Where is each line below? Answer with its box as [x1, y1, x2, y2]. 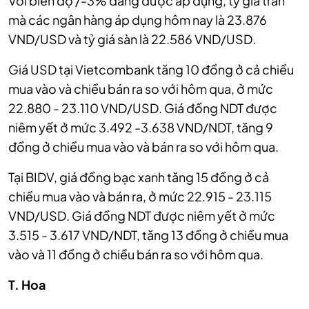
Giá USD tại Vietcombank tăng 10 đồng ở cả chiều [8, 61, 294, 78]
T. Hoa [8, 277, 46, 293]
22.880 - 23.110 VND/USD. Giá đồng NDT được [8, 100, 277, 117]
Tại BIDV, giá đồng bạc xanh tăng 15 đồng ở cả [8, 169, 269, 186]
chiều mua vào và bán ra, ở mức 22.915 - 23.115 [8, 188, 272, 205]
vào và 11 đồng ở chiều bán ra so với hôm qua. [8, 246, 263, 263]
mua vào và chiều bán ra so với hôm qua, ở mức [8, 81, 273, 97]
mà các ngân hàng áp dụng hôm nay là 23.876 [8, 12, 267, 28]
